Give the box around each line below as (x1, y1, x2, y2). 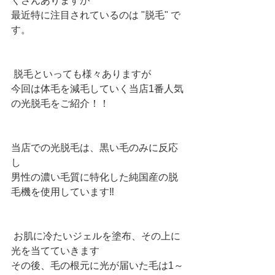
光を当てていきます (11, 246, 99, 256)
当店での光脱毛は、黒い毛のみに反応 (11, 142, 178, 153)
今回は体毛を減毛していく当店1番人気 (11, 83, 184, 94)
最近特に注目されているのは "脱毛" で (11, 10, 180, 20)
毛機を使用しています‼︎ (11, 187, 114, 197)
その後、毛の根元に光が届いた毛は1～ (11, 260, 184, 271)
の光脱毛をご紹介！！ (11, 98, 112, 109)
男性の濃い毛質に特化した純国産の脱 (11, 172, 178, 182)
